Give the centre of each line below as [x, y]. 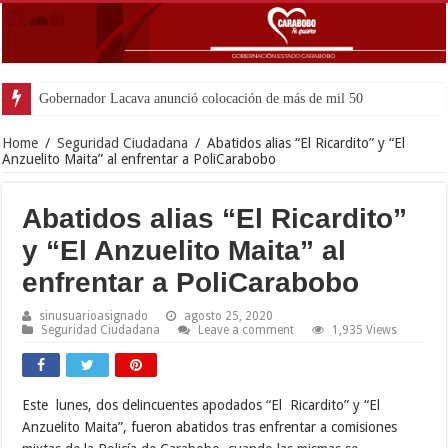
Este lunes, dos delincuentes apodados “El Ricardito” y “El [201, 404]
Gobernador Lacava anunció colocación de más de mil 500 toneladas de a [217, 130]
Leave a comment [246, 329]
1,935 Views [365, 329]
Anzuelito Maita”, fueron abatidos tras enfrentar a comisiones [210, 426]
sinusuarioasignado [94, 315]
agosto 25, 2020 [229, 315]
